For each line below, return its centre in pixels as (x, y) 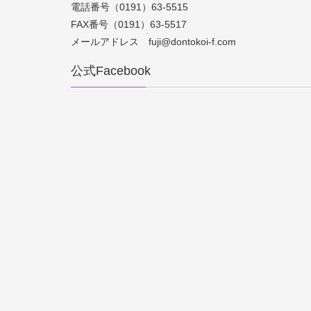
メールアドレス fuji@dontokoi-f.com (153, 41)
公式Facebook (111, 70)
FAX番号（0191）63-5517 (129, 24)
